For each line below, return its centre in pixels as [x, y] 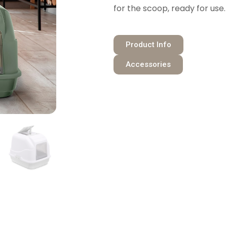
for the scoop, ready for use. [169, 9]
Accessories [148, 65]
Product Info [148, 45]
